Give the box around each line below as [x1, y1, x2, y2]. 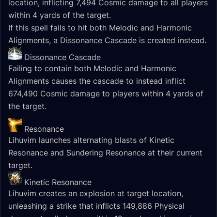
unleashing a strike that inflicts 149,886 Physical [8, 201, 185, 211]
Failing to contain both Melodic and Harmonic [8, 63, 176, 73]
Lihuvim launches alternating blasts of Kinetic [8, 135, 174, 145]
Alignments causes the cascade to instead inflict [8, 76, 186, 86]
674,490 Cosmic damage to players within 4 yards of [8, 89, 203, 98]
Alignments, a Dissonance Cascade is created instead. [8, 35, 206, 45]
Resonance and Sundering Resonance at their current [8, 148, 202, 157]
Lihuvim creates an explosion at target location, [8, 188, 183, 198]
